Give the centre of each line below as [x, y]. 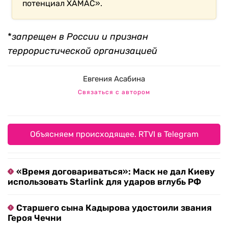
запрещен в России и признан [80, 36]
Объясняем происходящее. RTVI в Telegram [114, 134]
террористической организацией [82, 51]
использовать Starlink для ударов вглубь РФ [104, 181]
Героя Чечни [35, 218]
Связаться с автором [114, 92]
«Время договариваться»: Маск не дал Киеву [116, 171]
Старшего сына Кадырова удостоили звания [114, 207]
